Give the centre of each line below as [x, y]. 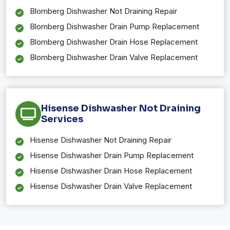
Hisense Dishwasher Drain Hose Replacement [111, 170]
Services [62, 119]
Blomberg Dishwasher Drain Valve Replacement [114, 57]
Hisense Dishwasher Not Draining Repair [101, 140]
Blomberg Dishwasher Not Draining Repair [103, 11]
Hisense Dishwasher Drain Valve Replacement [111, 186]
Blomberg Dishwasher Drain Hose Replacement [114, 42]
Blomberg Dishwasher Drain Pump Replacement [114, 26]
